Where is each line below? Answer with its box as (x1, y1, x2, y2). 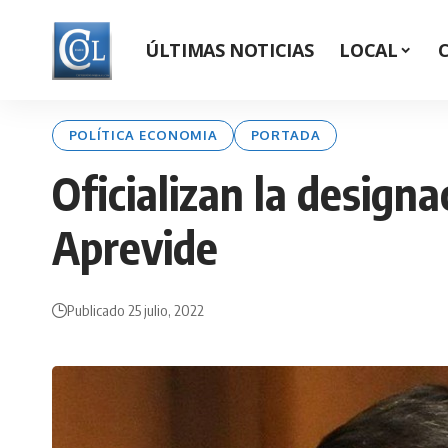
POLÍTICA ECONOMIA (68, 127, 218, 144)
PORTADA (250, 127, 321, 144)
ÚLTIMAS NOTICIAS (145, 37, 314, 62)
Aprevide (52, 219, 218, 276)
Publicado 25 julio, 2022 (67, 300, 204, 319)
